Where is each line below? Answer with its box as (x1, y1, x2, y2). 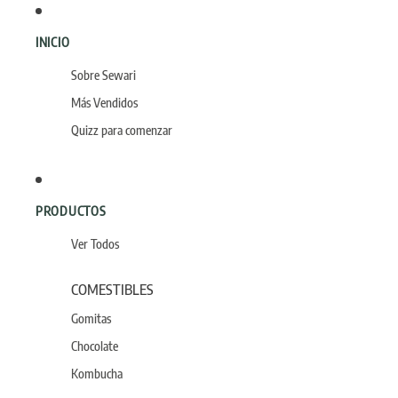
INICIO (36, 34, 70, 50)
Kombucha (71, 366, 123, 381)
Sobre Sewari (71, 68, 136, 83)
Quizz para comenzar (71, 123, 172, 138)
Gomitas (71, 311, 111, 326)
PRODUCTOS (36, 203, 107, 219)
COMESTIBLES (71, 281, 154, 298)
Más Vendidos (71, 95, 138, 110)
